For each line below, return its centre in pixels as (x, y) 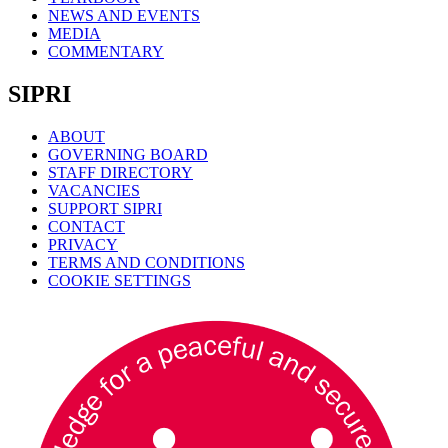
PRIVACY (83, 245)
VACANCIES (94, 191)
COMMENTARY (106, 52)
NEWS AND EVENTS (124, 16)
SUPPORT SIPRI (105, 209)
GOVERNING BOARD (128, 155)
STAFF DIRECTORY (120, 173)
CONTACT (86, 227)
